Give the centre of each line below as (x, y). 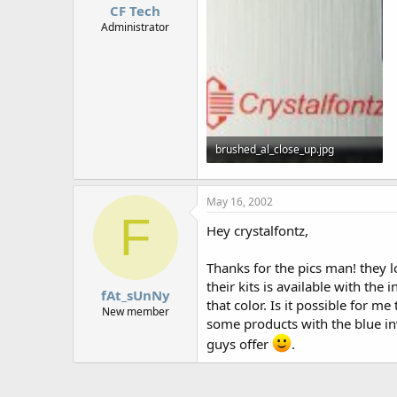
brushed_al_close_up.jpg (275, 150)
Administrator (135, 27)
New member (135, 312)
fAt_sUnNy (135, 296)
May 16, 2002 (240, 201)
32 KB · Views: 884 (260, 176)
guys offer (239, 343)
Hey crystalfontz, (257, 230)
